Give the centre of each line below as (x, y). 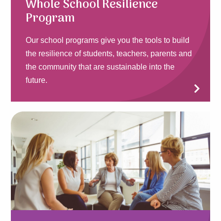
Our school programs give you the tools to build (108, 40)
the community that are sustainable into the (100, 67)
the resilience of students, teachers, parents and (109, 53)
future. (37, 80)
